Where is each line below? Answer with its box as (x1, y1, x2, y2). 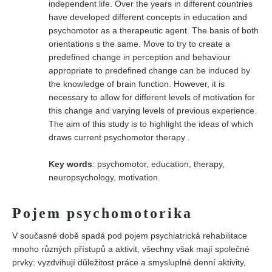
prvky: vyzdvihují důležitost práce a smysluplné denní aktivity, (12, 257, 246, 267)
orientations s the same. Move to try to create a (49, 39, 230, 49)
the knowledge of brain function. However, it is (49, 79, 225, 89)
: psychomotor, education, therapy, (92, 159, 225, 169)
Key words (49, 159, 92, 169)
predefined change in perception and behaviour (49, 52, 231, 62)
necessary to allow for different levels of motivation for (49, 92, 255, 102)
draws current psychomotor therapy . (49, 132, 190, 142)
